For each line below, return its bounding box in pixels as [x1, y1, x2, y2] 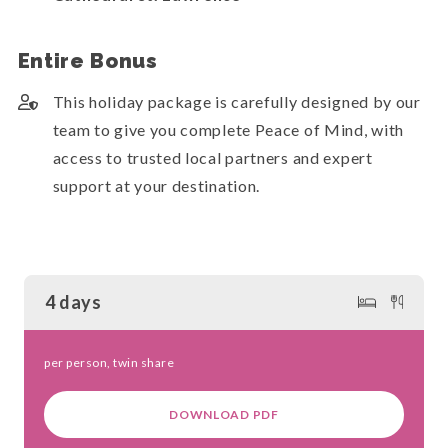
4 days [45, 290, 101, 313]
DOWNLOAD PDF [169, 406, 279, 422]
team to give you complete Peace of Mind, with [52, 119, 405, 139]
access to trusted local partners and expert [52, 147, 373, 167]
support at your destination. [52, 175, 261, 195]
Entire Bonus [17, 48, 158, 73]
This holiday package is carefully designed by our [52, 91, 421, 111]
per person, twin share [44, 354, 174, 370]
